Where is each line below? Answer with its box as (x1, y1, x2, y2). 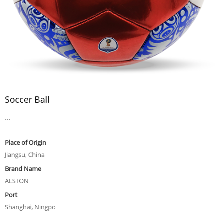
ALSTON (5, 176, 29, 185)
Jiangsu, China (5, 150, 45, 159)
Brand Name (5, 164, 41, 173)
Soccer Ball (5, 93, 50, 105)
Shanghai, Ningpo (5, 202, 56, 211)
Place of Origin (5, 138, 46, 147)
